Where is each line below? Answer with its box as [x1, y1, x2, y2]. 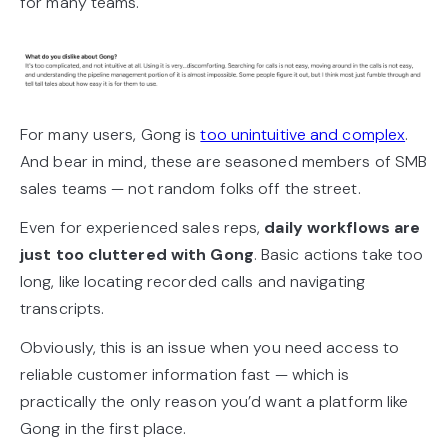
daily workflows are [264, 216, 421, 238]
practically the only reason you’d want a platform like [20, 390, 409, 412]
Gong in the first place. [20, 417, 191, 439]
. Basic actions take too [253, 243, 424, 265]
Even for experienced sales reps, [20, 216, 265, 238]
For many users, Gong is [20, 123, 201, 145]
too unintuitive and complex [200, 123, 406, 145]
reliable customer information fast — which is [20, 363, 350, 385]
